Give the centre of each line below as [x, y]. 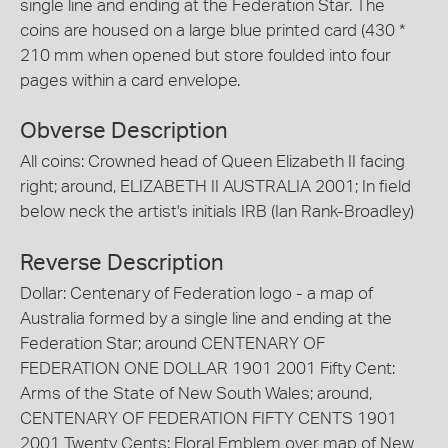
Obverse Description [124, 131]
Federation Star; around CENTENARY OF [172, 343]
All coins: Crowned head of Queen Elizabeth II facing [212, 161]
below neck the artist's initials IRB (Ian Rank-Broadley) [217, 211]
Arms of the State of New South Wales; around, [196, 393]
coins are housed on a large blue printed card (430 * [212, 30]
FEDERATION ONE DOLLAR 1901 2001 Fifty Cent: [207, 368]
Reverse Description [122, 262]
